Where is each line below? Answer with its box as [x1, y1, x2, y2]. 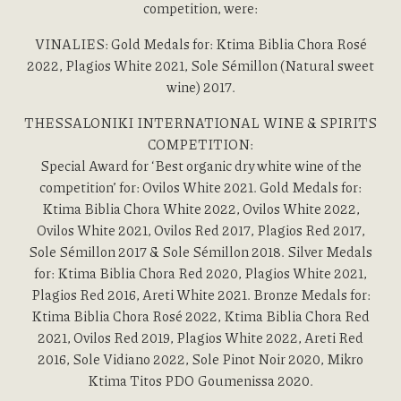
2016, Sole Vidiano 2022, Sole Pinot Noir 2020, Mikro [38, 349, 363, 369]
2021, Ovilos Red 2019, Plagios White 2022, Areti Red [38, 328, 363, 347]
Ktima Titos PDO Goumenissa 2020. [88, 371, 313, 390]
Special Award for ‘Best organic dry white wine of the [39, 156, 362, 175]
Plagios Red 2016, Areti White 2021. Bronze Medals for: [30, 285, 371, 304]
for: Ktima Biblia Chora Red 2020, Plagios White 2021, [34, 263, 367, 283]
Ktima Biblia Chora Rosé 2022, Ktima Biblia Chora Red [31, 306, 370, 326]
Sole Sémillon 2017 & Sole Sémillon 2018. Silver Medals [29, 242, 372, 261]
